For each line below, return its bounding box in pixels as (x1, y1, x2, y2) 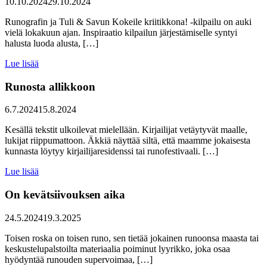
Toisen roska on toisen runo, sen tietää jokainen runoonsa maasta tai (5, 232, 259, 243)
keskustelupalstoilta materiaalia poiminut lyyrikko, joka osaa (5, 243, 230, 254)
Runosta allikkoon (5, 80, 95, 93)
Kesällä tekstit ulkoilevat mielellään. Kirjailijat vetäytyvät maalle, (5, 125, 247, 135)
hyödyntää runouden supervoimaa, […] (5, 254, 153, 265)
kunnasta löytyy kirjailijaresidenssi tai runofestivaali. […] (5, 146, 218, 157)
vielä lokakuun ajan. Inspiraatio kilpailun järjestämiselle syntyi (5, 27, 237, 38)
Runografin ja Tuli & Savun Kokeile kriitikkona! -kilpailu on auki (5, 16, 252, 27)
